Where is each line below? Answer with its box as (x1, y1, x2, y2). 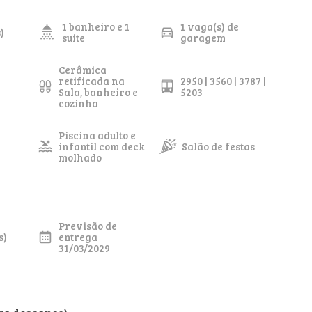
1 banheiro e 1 (61, 19, 130, 34)
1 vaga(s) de (180, 19, 239, 34)
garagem (180, 31, 226, 45)
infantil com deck (58, 139, 145, 154)
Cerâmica (58, 63, 107, 77)
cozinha (58, 96, 98, 111)
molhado (58, 150, 102, 165)
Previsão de (58, 219, 117, 233)
